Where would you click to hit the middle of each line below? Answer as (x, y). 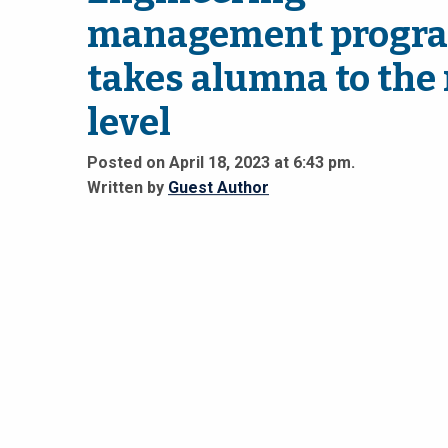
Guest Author (218, 188)
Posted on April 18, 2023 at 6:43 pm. (221, 163)
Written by (127, 188)
